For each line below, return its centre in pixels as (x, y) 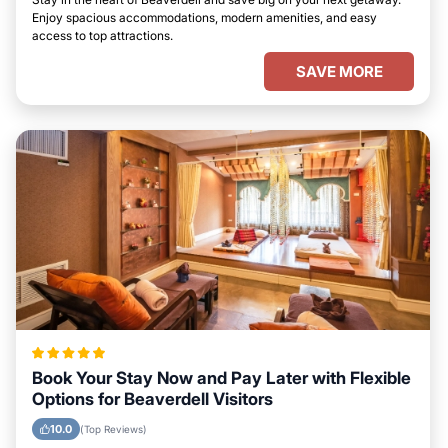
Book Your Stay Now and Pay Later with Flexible (221, 378)
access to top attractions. (102, 35)
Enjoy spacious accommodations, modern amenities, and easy (204, 17)
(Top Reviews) (113, 429)
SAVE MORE (339, 71)
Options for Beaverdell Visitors (152, 399)
